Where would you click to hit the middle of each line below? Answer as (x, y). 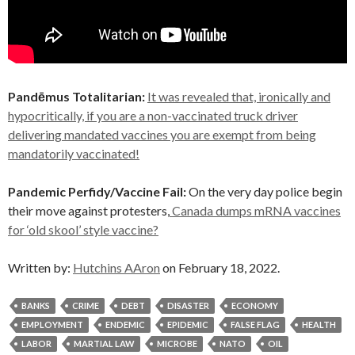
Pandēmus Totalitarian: (76, 96)
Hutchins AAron (116, 267)
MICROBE (177, 344)
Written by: (40, 267)
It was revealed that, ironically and (239, 96)
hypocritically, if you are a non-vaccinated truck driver (153, 115)
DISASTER (188, 305)
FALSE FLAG (255, 324)
